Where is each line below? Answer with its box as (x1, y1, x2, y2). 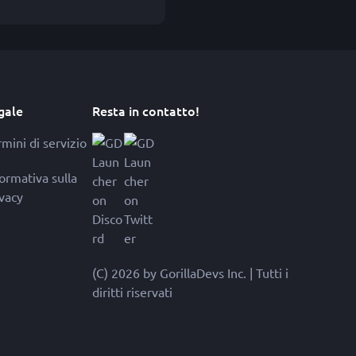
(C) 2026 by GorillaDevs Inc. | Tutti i (91, 265, 288, 281)
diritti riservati (91, 284, 172, 300)
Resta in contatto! (91, 102, 199, 119)
